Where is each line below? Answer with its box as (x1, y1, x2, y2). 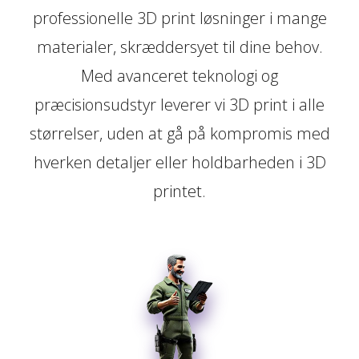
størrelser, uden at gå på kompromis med (29, 122, 330, 144)
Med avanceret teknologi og (81, 64, 278, 87)
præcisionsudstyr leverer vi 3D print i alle (34, 93, 325, 115)
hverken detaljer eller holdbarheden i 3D (33, 151, 326, 173)
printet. (153, 179, 206, 202)
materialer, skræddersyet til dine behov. (36, 35, 323, 58)
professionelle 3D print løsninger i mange (32, 6, 327, 29)
